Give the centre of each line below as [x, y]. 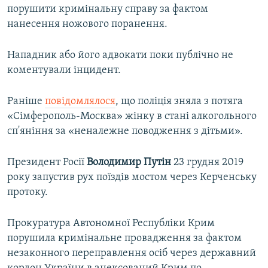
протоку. [28, 193]
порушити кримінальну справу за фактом [108, 10]
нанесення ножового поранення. [87, 25]
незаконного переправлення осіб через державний [132, 254]
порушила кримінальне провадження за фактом [124, 239]
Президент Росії [47, 163]
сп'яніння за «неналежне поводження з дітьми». [125, 132]
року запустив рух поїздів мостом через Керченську [132, 178]
